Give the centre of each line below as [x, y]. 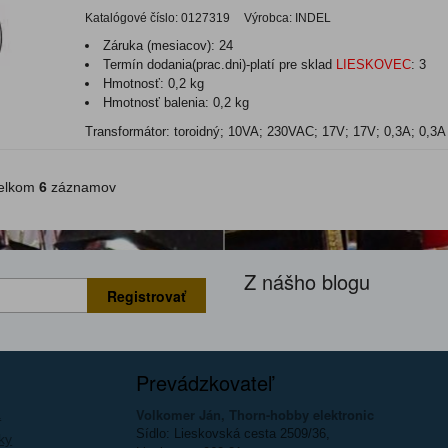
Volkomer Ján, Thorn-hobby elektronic [255, 415]
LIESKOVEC [373, 65]
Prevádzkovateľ [204, 383]
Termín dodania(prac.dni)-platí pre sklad [219, 65]
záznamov [81, 187]
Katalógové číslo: [131, 18]
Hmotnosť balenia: [158, 103]
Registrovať [146, 295]
